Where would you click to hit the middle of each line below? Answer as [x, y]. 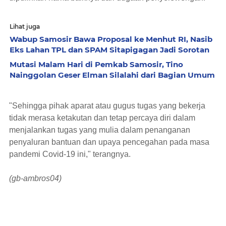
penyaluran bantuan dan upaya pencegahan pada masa [109, 142]
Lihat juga [25, 26]
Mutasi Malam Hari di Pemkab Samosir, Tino [96, 64]
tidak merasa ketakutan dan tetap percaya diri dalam [102, 118]
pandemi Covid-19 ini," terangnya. [70, 154]
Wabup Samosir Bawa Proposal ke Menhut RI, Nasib [111, 39]
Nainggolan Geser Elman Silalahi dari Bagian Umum [112, 75]
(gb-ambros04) [35, 178]
